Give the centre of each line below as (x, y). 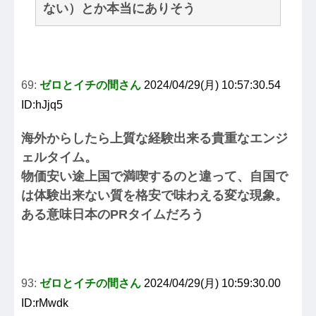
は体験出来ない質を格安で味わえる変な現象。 (154, 196)
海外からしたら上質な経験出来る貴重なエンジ (154, 139)
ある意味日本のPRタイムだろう (113, 215)
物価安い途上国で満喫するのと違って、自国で (154, 177)
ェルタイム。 (59, 158)
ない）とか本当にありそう (119, 9)
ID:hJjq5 (42, 105)
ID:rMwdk (45, 303)
